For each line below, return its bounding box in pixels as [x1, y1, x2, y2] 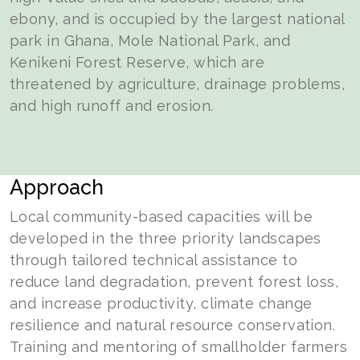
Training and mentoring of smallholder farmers [10, 337, 348, 355]
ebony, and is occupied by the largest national [10, 10, 345, 27]
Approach [10, 174, 104, 199]
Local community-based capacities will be [10, 207, 313, 225]
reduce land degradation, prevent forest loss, [10, 272, 339, 290]
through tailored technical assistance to [10, 251, 298, 268]
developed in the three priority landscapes [10, 229, 321, 247]
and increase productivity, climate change [10, 294, 313, 312]
